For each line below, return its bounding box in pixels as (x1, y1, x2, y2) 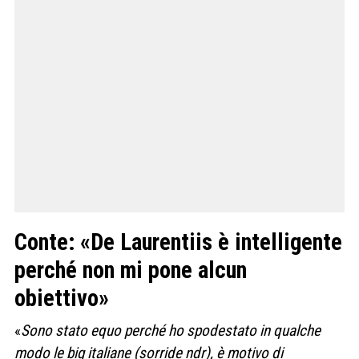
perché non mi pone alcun (14, 256, 247, 284)
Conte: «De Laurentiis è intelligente (14, 228, 342, 256)
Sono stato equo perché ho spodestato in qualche (21, 321, 321, 340)
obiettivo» (14, 284, 109, 312)
